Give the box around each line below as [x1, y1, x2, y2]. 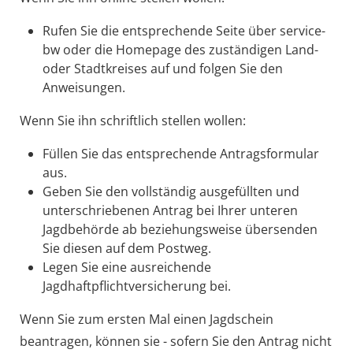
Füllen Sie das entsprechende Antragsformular [42, 144, 319, 162]
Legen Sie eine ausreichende [42, 258, 211, 276]
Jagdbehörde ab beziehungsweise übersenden [42, 220, 318, 238]
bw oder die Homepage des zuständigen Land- [42, 40, 318, 58]
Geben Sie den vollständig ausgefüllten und [42, 182, 299, 200]
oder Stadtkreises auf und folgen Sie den [42, 59, 283, 77]
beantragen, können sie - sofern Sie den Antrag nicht [19, 332, 332, 350]
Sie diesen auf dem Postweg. [42, 239, 211, 257]
